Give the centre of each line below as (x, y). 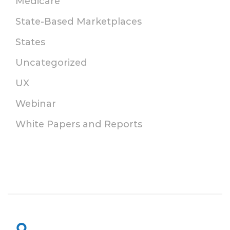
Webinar (36, 103)
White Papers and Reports (79, 124)
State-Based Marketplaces (79, 21)
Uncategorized (51, 62)
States (30, 42)
